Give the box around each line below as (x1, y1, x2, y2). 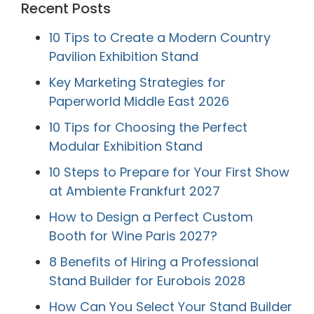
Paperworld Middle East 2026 (49, 92, 229, 110)
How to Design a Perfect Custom (49, 207, 253, 226)
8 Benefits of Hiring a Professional (49, 252, 259, 271)
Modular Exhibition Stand (49, 137, 203, 155)
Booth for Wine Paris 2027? (49, 226, 217, 245)
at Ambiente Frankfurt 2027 (49, 182, 220, 200)
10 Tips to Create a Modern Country (49, 28, 271, 46)
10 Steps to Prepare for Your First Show (49, 163, 289, 181)
